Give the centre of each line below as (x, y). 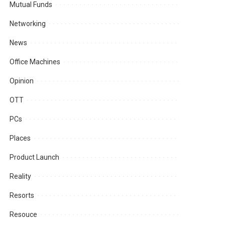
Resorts (22, 196)
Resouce (24, 215)
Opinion (22, 81)
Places (20, 138)
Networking (28, 24)
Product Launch (35, 157)
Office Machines (35, 62)
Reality (21, 177)
